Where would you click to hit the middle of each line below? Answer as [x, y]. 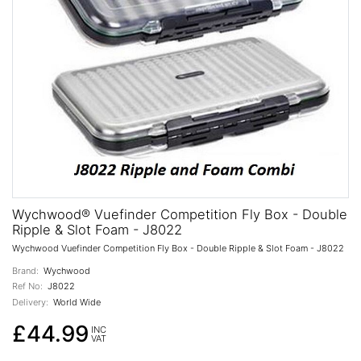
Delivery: [30, 302]
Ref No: [27, 286]
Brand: [25, 270]
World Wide [76, 302]
